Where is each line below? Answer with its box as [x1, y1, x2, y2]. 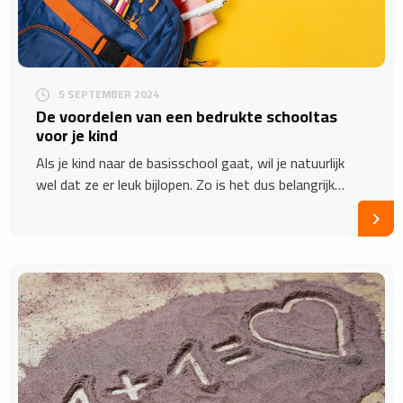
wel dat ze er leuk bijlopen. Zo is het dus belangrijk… [36, 171, 345, 199]
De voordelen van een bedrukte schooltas [36, 102, 337, 132]
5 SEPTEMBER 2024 [58, 84, 159, 105]
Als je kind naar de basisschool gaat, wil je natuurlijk [36, 149, 345, 177]
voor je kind [36, 121, 118, 151]
